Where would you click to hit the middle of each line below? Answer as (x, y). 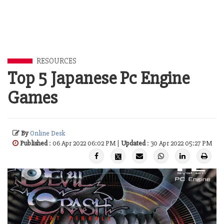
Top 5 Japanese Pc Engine (98, 78)
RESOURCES (56, 61)
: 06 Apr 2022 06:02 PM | (84, 143)
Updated (133, 143)
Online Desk (47, 133)
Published (34, 143)
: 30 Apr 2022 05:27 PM (179, 143)
